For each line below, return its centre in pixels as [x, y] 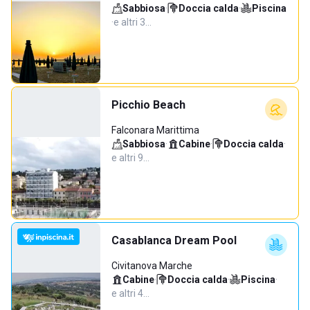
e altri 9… [130, 158]
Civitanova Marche [152, 266]
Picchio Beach [148, 105]
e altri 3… [133, 22]
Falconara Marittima [155, 130]
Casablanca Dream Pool [174, 240]
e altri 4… [130, 293]
